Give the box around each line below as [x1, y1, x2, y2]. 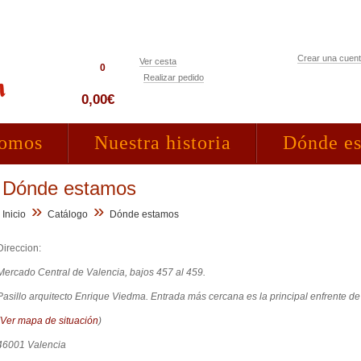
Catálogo [48, 209, 89, 220]
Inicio [2, 209, 27, 220]
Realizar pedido [143, 73, 204, 82]
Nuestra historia [94, 132, 231, 153]
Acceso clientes [294, 77, 357, 87]
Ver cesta [139, 56, 176, 66]
